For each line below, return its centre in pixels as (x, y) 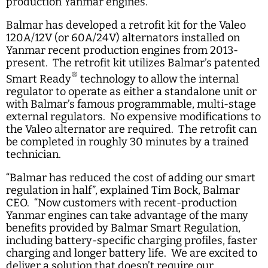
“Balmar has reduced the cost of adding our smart (131, 177)
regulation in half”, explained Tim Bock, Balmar (123, 190)
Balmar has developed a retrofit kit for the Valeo (126, 25)
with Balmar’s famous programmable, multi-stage (131, 104)
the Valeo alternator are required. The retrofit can (131, 129)
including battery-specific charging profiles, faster (132, 240)
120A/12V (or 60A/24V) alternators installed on (123, 37)
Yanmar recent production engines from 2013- (122, 50)
